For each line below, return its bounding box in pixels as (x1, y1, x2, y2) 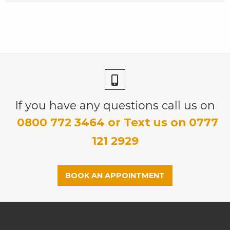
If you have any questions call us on (15, 98, 215, 112)
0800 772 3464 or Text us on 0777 (17, 115, 218, 129)
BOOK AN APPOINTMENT (65, 170, 165, 180)
